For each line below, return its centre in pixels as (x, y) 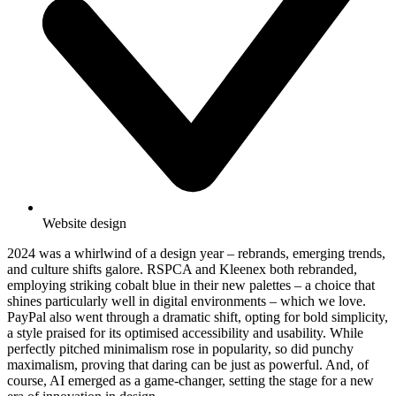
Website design (84, 224)
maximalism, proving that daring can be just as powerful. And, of (188, 365)
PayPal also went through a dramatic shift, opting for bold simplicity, (198, 317)
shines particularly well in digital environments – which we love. (187, 301)
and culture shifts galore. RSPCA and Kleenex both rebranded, (182, 270)
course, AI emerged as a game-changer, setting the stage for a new (190, 381)
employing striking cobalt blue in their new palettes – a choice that (191, 286)
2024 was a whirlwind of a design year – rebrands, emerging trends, (196, 254)
